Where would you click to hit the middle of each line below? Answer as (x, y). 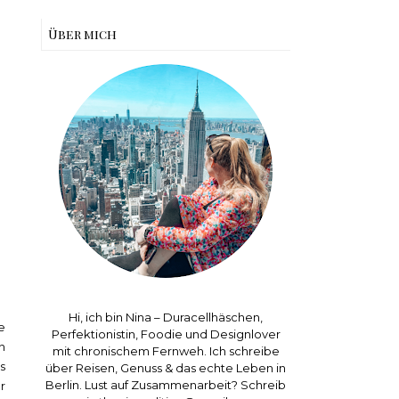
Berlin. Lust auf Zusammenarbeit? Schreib (166, 385)
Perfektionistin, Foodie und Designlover (166, 334)
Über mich (82, 34)
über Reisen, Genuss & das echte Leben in (166, 368)
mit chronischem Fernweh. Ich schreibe (166, 351)
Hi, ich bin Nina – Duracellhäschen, (166, 317)
